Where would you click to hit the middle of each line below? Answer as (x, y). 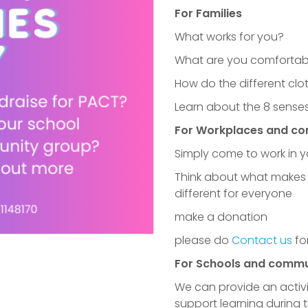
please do (202, 240)
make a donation (221, 217)
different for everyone (233, 194)
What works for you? (229, 37)
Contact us (262, 240)
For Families (208, 13)
